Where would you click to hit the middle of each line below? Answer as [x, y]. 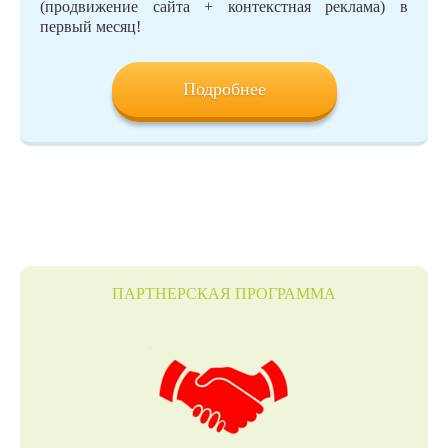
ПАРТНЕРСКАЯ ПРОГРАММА [224, 294]
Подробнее [224, 89]
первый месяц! [90, 27]
